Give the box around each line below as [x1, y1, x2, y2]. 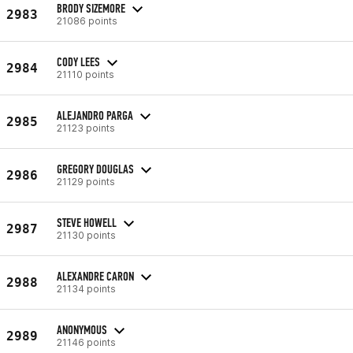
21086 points [57, 14, 117, 27]
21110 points [57, 68, 114, 80]
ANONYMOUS [57, 321, 107, 337]
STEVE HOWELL [57, 214, 117, 230]
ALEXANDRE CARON [57, 268, 134, 284]
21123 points [57, 121, 115, 134]
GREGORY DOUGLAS [57, 161, 134, 176]
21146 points [57, 336, 116, 348]
